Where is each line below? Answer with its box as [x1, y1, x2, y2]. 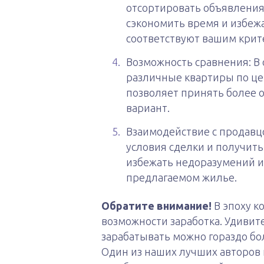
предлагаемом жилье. [126, 171, 237, 183]
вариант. [126, 102, 170, 114]
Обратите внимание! [101, 200, 212, 212]
